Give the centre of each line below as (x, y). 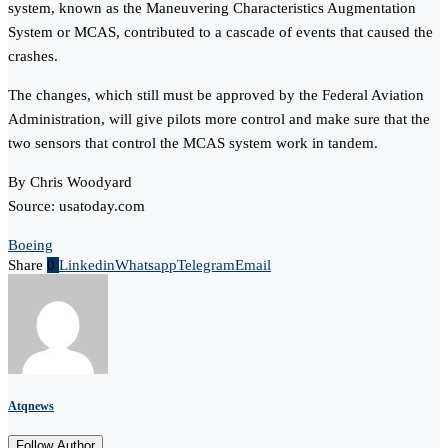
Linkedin (87, 265)
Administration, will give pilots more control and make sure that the (219, 119)
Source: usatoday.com (76, 206)
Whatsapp (146, 265)
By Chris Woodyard (70, 182)
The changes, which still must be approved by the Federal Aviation (216, 95)
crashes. (33, 56)
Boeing (30, 245)
